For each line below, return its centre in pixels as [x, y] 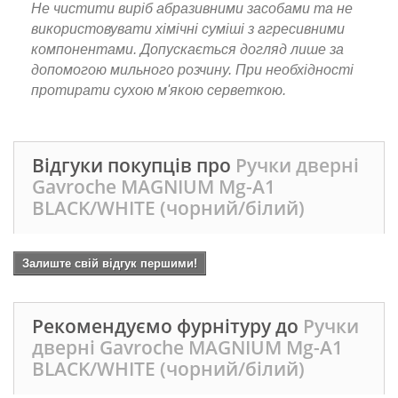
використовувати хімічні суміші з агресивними [188, 29]
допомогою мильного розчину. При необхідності [192, 70]
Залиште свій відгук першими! [110, 263]
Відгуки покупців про [134, 165]
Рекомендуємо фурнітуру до [167, 326]
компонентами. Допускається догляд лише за [187, 49]
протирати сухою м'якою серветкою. [159, 90]
